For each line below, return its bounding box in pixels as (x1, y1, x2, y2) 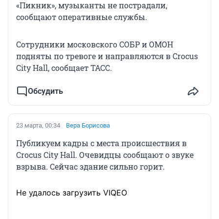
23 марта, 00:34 (16, 122, 60, 130)
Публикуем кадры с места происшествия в (16, 138, 187, 149)
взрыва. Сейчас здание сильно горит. (16, 161, 165, 172)
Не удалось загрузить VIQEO (16, 188, 127, 198)
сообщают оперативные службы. (16, 12, 147, 22)
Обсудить (28, 87, 63, 96)
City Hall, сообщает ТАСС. (16, 63, 112, 73)
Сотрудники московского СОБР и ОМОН (16, 39, 173, 50)
